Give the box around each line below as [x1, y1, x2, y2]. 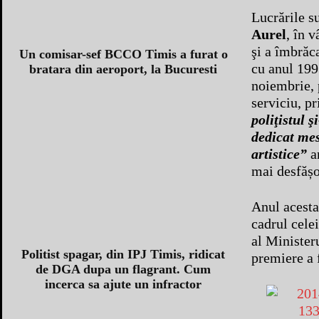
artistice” [251, 145, 307, 162]
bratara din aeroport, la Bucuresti [29, 61, 218, 76]
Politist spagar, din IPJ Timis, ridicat [21, 247, 226, 262]
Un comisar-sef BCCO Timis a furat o [19, 46, 228, 61]
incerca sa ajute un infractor [45, 277, 202, 292]
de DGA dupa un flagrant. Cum [36, 262, 211, 277]
